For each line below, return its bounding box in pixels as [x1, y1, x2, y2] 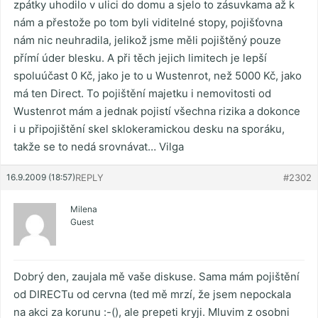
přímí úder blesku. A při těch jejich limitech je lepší [13, 51, 267, 65]
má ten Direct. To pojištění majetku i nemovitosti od [13, 87, 271, 101]
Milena [70, 204, 97, 215]
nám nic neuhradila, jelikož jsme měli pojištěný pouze [13, 33, 281, 48]
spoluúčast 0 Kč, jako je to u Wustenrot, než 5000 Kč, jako [13, 69, 302, 83]
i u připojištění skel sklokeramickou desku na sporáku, [13, 122, 285, 136]
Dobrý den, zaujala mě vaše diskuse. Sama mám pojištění [13, 270, 300, 284]
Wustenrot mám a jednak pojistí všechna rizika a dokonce [13, 104, 300, 119]
